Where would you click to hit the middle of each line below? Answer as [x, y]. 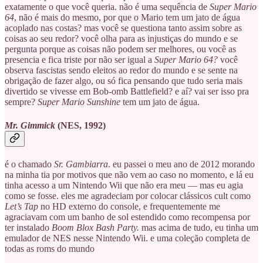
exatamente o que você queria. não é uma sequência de [107, 7]
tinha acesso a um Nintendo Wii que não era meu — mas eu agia [124, 185]
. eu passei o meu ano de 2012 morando [181, 164]
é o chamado [29, 164]
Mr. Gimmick [30, 125]
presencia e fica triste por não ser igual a [80, 60]
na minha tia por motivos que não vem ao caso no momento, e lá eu [129, 174]
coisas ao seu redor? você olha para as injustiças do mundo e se [121, 39]
